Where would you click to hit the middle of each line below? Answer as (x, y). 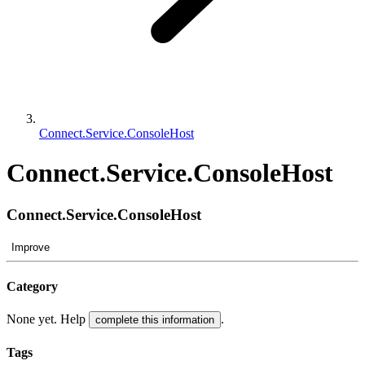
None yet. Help (48, 319)
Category (32, 286)
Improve (31, 247)
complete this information (155, 320)
